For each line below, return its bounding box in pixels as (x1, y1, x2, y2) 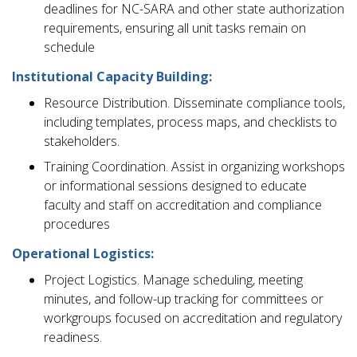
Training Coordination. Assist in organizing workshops (44, 157, 345, 175)
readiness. (44, 328, 102, 347)
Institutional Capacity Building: (12, 67, 212, 85)
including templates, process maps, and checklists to (44, 112, 337, 131)
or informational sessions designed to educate (44, 176, 307, 194)
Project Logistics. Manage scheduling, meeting (44, 271, 303, 289)
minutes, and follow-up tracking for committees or (44, 290, 324, 308)
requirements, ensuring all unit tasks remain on (44, 18, 306, 37)
